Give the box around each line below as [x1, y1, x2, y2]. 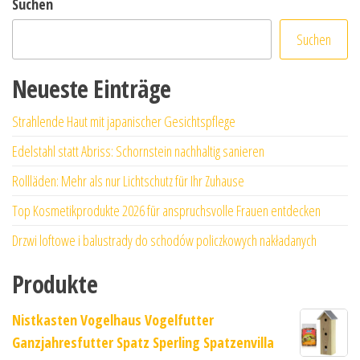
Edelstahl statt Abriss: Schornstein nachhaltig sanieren [12, 141, 264, 161]
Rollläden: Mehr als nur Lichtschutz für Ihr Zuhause [12, 170, 244, 190]
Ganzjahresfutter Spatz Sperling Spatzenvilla [12, 332, 274, 352]
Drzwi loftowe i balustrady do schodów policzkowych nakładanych [12, 230, 317, 250]
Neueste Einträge [12, 72, 171, 105]
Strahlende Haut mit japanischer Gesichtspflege [12, 111, 235, 131]
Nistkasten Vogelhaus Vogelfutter [12, 309, 214, 329]
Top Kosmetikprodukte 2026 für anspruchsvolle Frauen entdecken [12, 200, 321, 220]
